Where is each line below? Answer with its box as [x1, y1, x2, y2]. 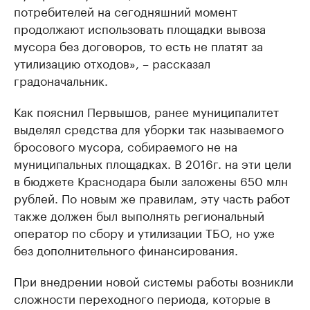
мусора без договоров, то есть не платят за [14, 36, 263, 55]
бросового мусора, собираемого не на [14, 136, 237, 155]
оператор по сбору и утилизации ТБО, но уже [14, 223, 275, 241]
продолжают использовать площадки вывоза [14, 19, 266, 37]
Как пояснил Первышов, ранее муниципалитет [14, 102, 279, 120]
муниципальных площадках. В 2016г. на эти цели [14, 154, 291, 172]
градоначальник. [14, 71, 108, 89]
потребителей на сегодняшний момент [14, 1, 237, 20]
